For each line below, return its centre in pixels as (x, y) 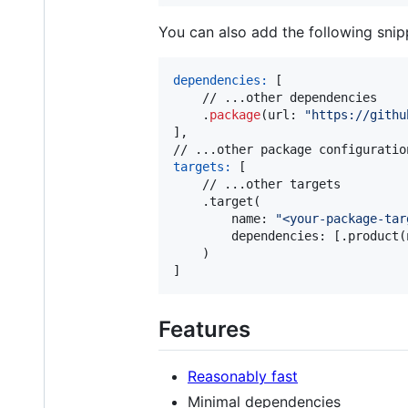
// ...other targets (257, 184)
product (373, 235)
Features (204, 329)
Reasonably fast (243, 376)
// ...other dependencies (275, 97)
